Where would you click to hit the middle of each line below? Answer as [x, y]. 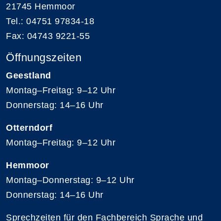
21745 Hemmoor [41, 6]
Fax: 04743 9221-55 [48, 36]
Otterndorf [29, 128]
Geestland [29, 75]
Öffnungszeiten [44, 57]
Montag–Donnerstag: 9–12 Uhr [70, 180]
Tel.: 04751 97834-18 [50, 21]
